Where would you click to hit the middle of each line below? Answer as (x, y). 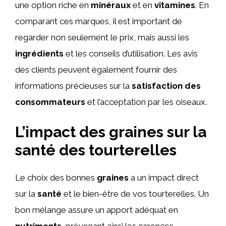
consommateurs (50, 102)
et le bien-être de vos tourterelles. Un (135, 193)
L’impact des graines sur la (111, 132)
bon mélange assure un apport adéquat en (97, 210)
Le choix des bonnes (56, 177)
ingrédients (39, 53)
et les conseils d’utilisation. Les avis (131, 53)
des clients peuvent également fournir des (96, 70)
